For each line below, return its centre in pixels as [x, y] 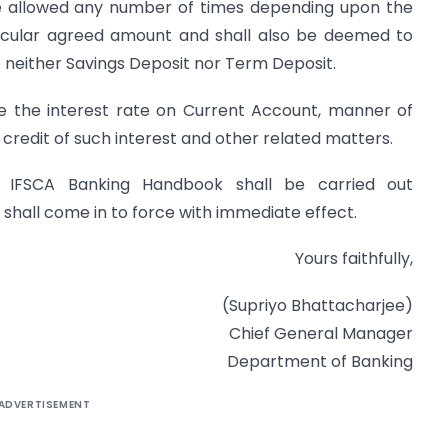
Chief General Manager [321, 333]
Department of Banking [320, 361]
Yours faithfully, [354, 259]
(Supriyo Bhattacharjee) [317, 305]
